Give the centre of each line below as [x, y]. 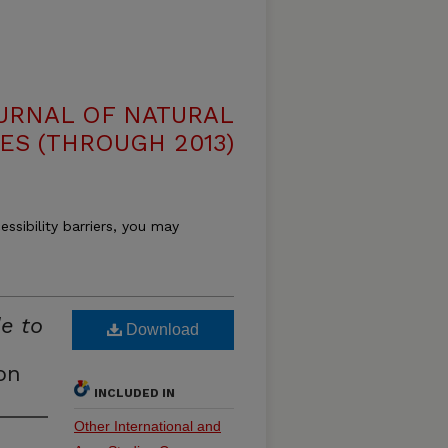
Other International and [147, 426]
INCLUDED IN [134, 393]
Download [160, 329]
